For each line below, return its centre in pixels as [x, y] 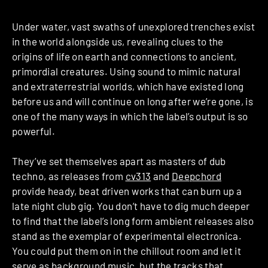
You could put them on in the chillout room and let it [127, 251]
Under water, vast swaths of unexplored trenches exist [134, 26]
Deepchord [196, 176]
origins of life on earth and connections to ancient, [124, 56]
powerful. [34, 131]
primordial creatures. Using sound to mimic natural [126, 71]
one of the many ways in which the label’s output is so [130, 116]
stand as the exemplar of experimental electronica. [127, 236]
